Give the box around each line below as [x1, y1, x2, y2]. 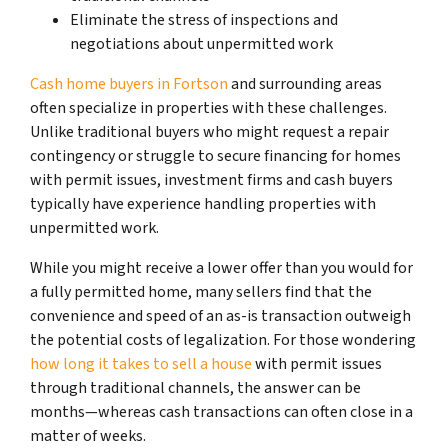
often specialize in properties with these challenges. [30, 96, 387, 119]
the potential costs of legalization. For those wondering [30, 328, 416, 351]
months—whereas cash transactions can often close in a [30, 400, 413, 423]
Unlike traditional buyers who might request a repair [30, 120, 389, 143]
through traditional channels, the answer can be [30, 376, 361, 399]
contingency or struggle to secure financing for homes [30, 144, 401, 167]
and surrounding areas [228, 72, 382, 95]
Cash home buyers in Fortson [30, 72, 228, 95]
